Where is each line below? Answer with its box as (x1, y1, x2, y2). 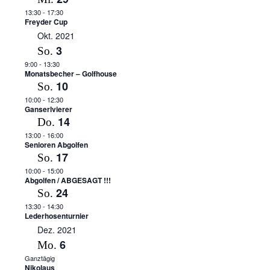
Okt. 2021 (37, 30, 75, 42)
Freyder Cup (24, 16, 67, 27)
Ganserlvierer (24, 104, 72, 115)
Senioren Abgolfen (24, 139, 88, 150)
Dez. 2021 (37, 224, 77, 236)
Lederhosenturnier (24, 210, 89, 221)
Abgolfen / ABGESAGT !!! (24, 175, 111, 186)
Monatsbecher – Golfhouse (24, 68, 117, 79)
